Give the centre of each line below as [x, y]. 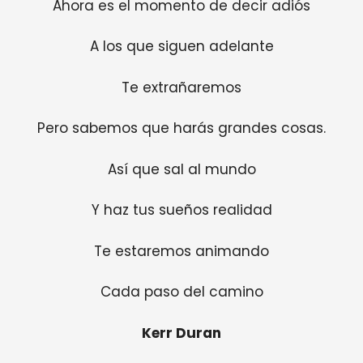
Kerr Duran [181, 333]
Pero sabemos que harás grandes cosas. [181, 128]
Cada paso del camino [181, 292]
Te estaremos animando [181, 251]
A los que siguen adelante [181, 47]
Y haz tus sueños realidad [181, 210]
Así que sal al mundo [181, 169]
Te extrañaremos [181, 87]
